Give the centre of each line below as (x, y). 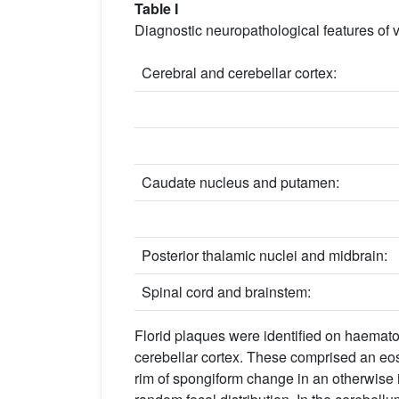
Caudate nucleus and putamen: (240, 182)
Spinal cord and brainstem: (226, 291)
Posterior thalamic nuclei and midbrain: (265, 255)
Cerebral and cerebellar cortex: (239, 72)
